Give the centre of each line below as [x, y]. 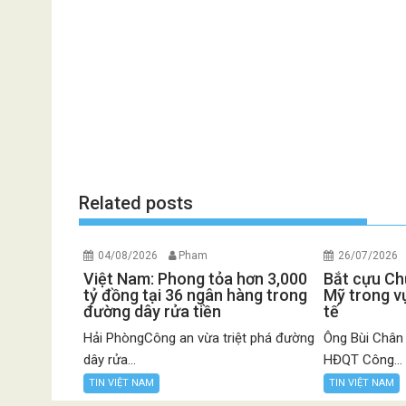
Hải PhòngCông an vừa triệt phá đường [199, 338]
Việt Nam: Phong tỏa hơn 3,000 [195, 279]
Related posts [136, 203]
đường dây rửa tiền [152, 312]
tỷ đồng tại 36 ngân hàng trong [195, 295]
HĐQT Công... [363, 360]
